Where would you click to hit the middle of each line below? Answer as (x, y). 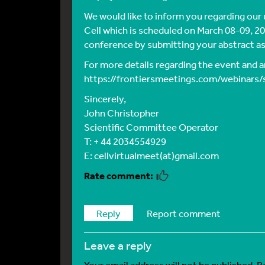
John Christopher (122, 113)
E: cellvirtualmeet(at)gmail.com (151, 156)
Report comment (184, 214)
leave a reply (121, 245)
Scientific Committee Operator (151, 127)
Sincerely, (105, 99)
